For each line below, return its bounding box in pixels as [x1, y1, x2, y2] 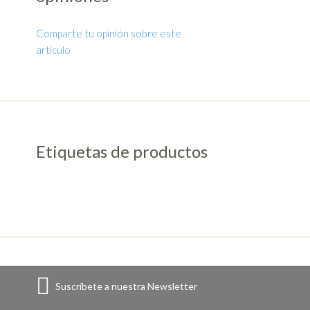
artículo [36, 44, 71, 57]
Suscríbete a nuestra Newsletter [55, 280, 197, 293]
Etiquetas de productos [35, 141, 208, 162]
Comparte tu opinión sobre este [36, 27, 182, 40]
